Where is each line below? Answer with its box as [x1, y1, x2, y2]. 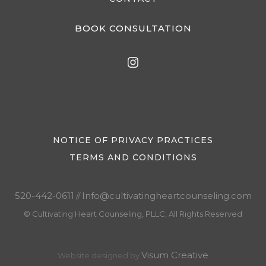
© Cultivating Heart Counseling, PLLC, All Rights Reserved [24, 209, 242, 219]
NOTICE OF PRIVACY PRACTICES [53, 135, 213, 146]
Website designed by [58, 251, 141, 261]
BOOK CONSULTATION [74, 23, 192, 34]
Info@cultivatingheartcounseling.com [81, 190, 252, 202]
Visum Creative [141, 249, 208, 261]
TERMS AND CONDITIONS [69, 152, 197, 163]
